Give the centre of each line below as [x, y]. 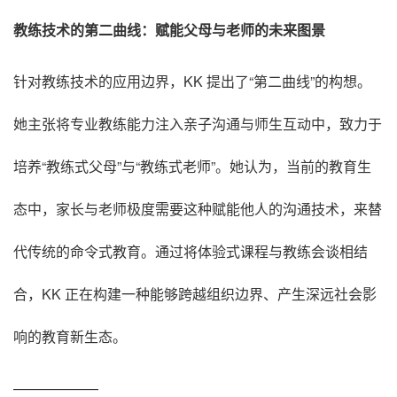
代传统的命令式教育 [77, 251]
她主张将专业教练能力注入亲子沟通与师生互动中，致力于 [198, 123]
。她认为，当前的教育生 [293, 166]
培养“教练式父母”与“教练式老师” [114, 166]
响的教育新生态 [63, 336]
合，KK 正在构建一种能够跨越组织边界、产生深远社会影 [195, 293]
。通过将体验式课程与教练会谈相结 [254, 251]
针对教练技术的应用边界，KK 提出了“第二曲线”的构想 [185, 81]
